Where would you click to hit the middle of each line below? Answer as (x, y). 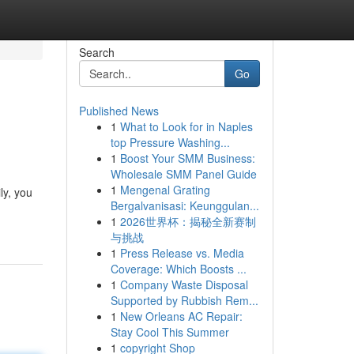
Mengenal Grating (165, 190)
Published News (119, 111)
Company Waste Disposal (184, 284)
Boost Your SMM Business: (187, 158)
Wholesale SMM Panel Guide (183, 174)
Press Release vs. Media (182, 253)
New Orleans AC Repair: (181, 316)
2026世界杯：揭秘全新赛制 (188, 221)
